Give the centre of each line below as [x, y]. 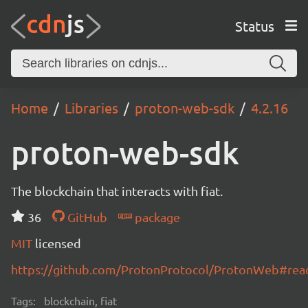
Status [254, 25]
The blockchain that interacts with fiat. [117, 191]
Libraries [91, 108]
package [156, 217]
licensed [58, 243]
